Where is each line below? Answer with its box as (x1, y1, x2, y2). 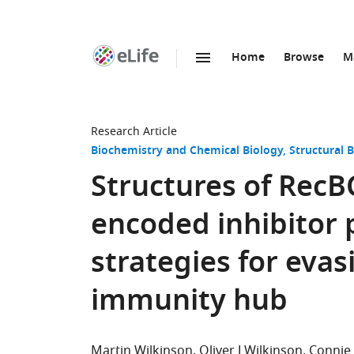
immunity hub (91, 280, 288, 326)
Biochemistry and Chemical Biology (91, 142, 283, 160)
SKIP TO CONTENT (134, 66, 232, 83)
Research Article (91, 123, 177, 140)
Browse (284, 49, 324, 67)
